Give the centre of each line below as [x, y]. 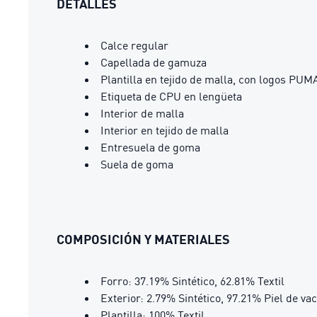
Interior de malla [142, 113]
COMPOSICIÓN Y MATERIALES [143, 239]
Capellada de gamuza [154, 62]
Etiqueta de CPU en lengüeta [171, 96]
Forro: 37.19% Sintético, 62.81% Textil [192, 281]
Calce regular [134, 45]
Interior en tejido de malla [165, 130]
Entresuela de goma [150, 147]
